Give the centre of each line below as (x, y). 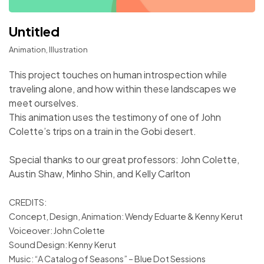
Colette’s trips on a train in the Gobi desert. (103, 131)
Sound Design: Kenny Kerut (62, 245)
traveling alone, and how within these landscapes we (123, 89)
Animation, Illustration (48, 50)
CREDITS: (28, 202)
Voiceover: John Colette (57, 231)
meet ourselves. (44, 103)
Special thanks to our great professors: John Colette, (124, 160)
